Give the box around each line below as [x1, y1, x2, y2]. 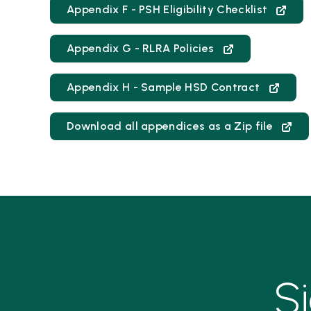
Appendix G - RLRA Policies [67, 42, 217, 55]
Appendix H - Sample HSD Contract [67, 81, 263, 94]
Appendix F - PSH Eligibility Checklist [67, 3, 271, 16]
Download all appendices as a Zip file [67, 119, 276, 133]
